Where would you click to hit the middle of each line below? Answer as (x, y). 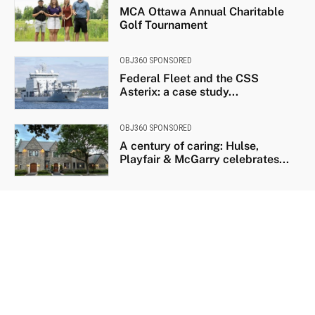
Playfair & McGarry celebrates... (204, 159)
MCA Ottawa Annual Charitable (201, 12)
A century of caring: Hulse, (189, 146)
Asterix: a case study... (179, 92)
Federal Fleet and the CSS (189, 79)
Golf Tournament (163, 25)
